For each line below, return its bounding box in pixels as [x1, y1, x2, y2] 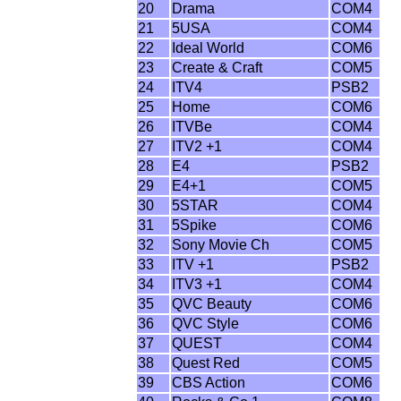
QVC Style [172, 316, 240, 331]
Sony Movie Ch [172, 237, 270, 252]
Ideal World [172, 40, 245, 55]
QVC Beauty [172, 296, 252, 311]
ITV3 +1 [172, 277, 223, 292]
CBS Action [172, 375, 246, 390]
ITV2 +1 [172, 139, 223, 154]
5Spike [172, 218, 218, 233]
